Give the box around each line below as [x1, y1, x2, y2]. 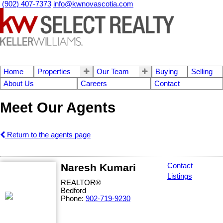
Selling [191, 67, 213, 76]
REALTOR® [61, 179, 101, 187]
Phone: [61, 195, 86, 203]
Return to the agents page [5, 131, 91, 139]
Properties [37, 67, 71, 76]
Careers [81, 79, 108, 88]
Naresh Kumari [61, 162, 136, 174]
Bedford [61, 187, 86, 195]
